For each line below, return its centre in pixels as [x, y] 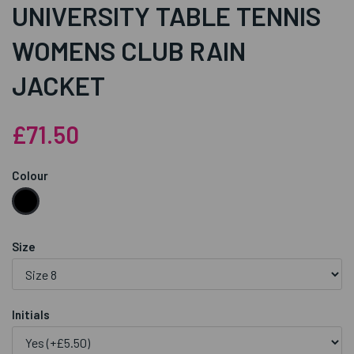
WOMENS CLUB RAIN [129, 51]
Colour [30, 176]
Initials [31, 315]
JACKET [58, 86]
